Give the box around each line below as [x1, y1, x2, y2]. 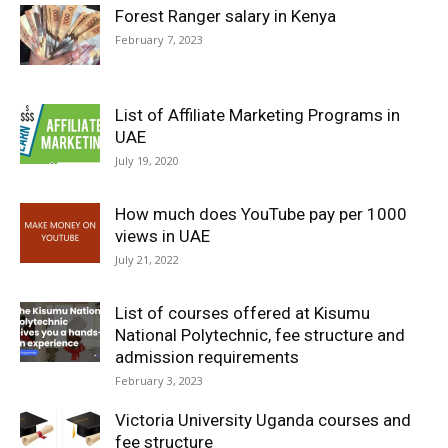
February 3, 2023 [115, 373, 203, 388]
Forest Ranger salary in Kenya [115, 6, 336, 26]
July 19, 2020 [115, 153, 179, 168]
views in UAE [115, 226, 210, 246]
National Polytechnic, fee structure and [115, 325, 405, 345]
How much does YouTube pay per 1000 [115, 204, 407, 224]
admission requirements [115, 347, 299, 367]
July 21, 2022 [115, 252, 179, 267]
